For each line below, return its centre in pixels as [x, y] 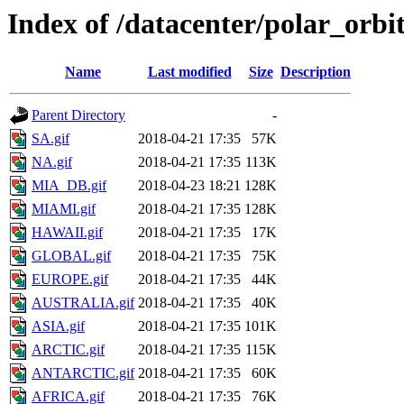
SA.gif [50, 139]
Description [316, 72]
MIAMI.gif [64, 209]
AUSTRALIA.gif [83, 303]
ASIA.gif [58, 326]
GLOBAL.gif [71, 256]
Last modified [189, 72]
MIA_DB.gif [69, 186]
